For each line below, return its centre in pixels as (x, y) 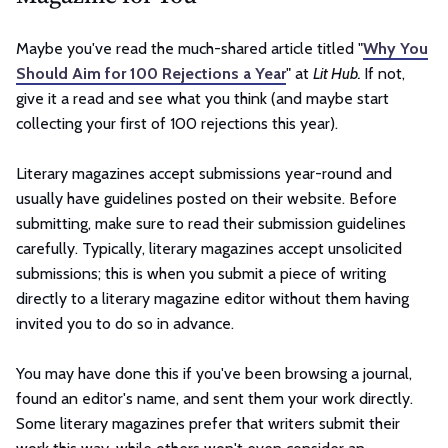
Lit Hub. (338, 73)
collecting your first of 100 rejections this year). (179, 123)
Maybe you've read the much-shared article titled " (189, 48)
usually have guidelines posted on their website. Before (206, 198)
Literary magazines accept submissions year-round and (204, 173)
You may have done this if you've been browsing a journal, (214, 373)
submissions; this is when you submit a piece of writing (201, 273)
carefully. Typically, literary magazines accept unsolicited (209, 248)
